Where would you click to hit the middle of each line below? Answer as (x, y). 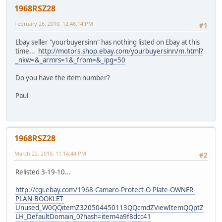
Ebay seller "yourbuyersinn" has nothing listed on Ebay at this (108, 42)
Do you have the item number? (63, 78)
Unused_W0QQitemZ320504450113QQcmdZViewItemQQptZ (110, 208)
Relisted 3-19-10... (43, 172)
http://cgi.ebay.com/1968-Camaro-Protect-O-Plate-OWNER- (105, 190)
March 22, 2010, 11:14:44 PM (50, 153)
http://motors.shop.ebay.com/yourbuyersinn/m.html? (121, 51)
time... (27, 51)
